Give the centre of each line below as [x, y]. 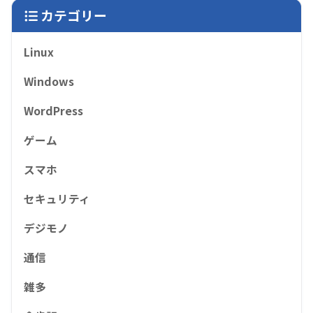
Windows [49, 81]
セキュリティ [57, 198]
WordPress [53, 110]
